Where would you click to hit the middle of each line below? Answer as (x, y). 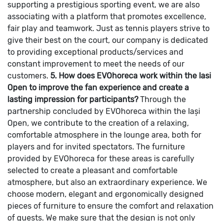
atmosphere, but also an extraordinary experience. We (107, 182)
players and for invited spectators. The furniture (96, 147)
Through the (163, 99)
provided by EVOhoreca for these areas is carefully (101, 158)
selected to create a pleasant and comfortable (92, 170)
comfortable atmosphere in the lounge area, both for (104, 135)
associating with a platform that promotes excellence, (107, 16)
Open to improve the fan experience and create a (98, 87)
